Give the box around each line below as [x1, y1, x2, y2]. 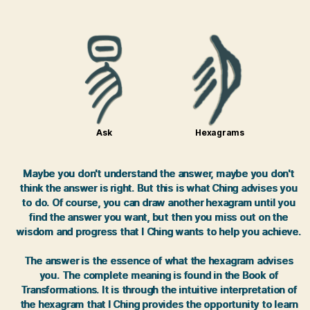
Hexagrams [194, 127, 245, 138]
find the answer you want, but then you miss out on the [29, 211, 288, 223]
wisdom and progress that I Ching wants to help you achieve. [16, 226, 301, 237]
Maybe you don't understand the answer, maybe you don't [23, 167, 294, 179]
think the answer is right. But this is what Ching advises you [19, 182, 298, 194]
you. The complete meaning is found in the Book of [39, 269, 278, 281]
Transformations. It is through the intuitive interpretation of [20, 284, 297, 295]
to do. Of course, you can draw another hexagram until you [21, 197, 295, 208]
